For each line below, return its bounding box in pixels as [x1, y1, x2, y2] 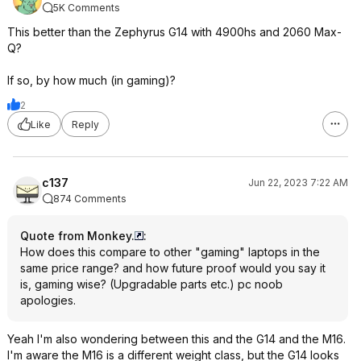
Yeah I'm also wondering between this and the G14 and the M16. [7, 332, 346, 346]
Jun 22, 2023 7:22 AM [248, 176, 348, 189]
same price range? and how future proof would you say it [20, 261, 326, 275]
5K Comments [53, 2, 120, 14]
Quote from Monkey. [20, 229, 135, 243]
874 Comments [53, 193, 127, 205]
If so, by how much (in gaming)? [7, 73, 176, 87]
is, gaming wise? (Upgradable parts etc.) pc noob [20, 277, 283, 291]
